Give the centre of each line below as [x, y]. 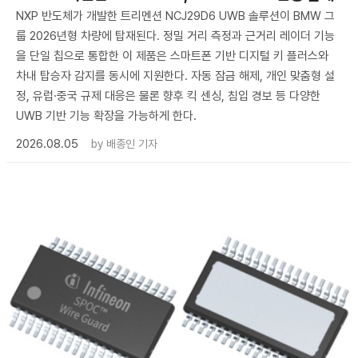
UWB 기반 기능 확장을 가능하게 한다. [106, 116]
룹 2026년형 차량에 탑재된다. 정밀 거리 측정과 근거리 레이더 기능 [175, 36]
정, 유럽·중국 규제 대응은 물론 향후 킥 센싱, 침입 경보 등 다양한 [168, 96]
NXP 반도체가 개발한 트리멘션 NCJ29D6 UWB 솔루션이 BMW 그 [175, 16]
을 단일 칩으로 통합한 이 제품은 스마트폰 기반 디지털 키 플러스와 [172, 56]
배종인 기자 [132, 144]
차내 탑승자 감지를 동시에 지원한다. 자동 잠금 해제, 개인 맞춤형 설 [175, 76]
